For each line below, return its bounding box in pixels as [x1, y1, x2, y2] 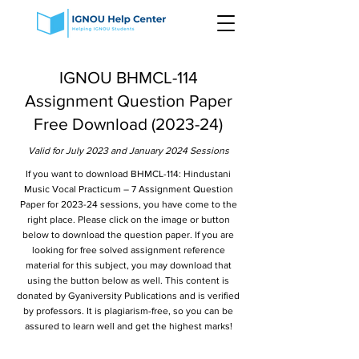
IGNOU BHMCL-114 [58, 68, 198, 87]
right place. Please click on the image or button [26, 214, 230, 225]
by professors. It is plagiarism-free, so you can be [23, 305, 233, 317]
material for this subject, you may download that [25, 260, 232, 271]
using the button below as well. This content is [27, 275, 229, 286]
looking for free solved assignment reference [31, 244, 225, 256]
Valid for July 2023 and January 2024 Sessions [27, 145, 229, 156]
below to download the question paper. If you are [22, 229, 234, 240]
